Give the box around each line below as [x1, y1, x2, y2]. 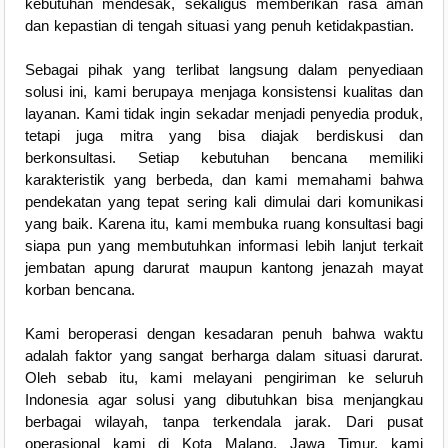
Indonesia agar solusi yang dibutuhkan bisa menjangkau [24, 391, 424, 409]
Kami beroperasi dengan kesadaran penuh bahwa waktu [24, 325, 424, 343]
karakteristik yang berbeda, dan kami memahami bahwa [24, 171, 424, 189]
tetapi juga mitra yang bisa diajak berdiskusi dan [24, 127, 424, 145]
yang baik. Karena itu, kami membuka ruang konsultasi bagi [24, 215, 424, 233]
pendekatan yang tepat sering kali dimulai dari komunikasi [24, 193, 424, 211]
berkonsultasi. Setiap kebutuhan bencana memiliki [24, 149, 424, 167]
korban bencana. [24, 281, 135, 299]
